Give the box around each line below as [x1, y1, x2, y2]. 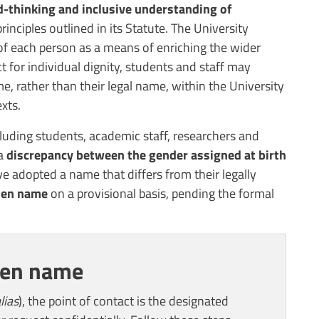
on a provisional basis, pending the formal [48, 184, 274, 203]
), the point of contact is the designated [19, 291, 229, 310]
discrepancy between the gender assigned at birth [6, 145, 286, 164]
